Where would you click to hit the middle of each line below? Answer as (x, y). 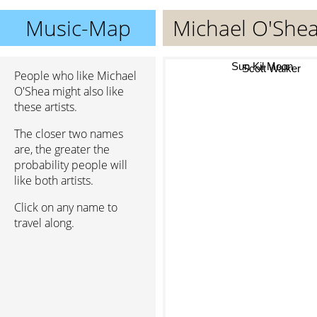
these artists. (46, 107)
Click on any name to (66, 207)
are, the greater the (62, 149)
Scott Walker (272, 76)
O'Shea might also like (69, 91)
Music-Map (78, 28)
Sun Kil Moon (265, 66)
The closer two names (69, 134)
